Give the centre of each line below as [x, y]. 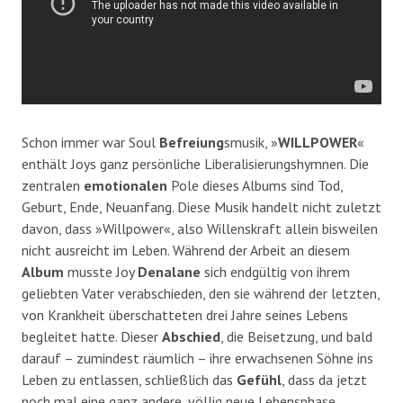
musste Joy [101, 271]
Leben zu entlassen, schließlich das [129, 379]
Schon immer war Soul [90, 142]
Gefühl [259, 379]
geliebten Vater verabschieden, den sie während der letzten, [201, 293]
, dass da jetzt [324, 379]
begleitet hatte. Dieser [92, 336]
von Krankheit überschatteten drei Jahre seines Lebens [185, 314]
